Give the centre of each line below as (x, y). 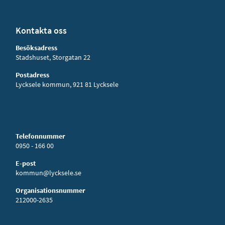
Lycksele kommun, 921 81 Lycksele (67, 84)
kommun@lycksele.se (48, 173)
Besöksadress (36, 48)
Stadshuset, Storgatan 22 (53, 57)
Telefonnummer (40, 136)
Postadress (32, 75)
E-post (25, 163)
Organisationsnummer (50, 190)
